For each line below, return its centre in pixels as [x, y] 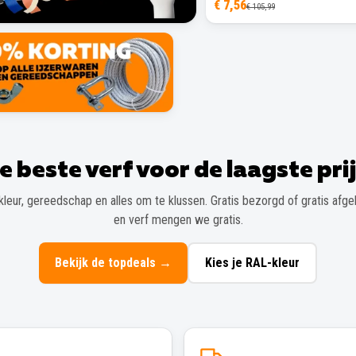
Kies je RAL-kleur [252, 262]
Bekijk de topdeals [105, 262]
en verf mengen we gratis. [178, 219]
